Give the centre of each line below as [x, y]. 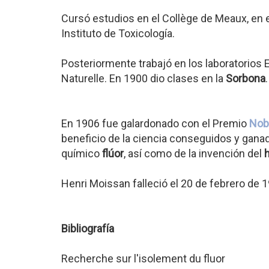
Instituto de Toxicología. [118, 33]
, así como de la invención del [194, 153]
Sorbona [246, 78]
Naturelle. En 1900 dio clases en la [144, 78]
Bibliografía [88, 228]
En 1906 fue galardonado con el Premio [155, 123]
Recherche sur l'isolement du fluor [143, 258]
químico [82, 153]
